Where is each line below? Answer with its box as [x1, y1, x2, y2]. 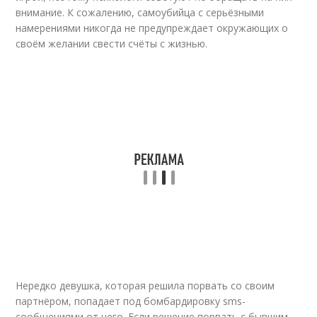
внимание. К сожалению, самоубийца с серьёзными [16, 6, 265, 19]
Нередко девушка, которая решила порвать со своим [16, 279, 275, 292]
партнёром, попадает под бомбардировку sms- [16, 294, 246, 308]
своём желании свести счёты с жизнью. [16, 37, 208, 50]
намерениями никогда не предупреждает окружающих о [16, 21, 289, 35]
